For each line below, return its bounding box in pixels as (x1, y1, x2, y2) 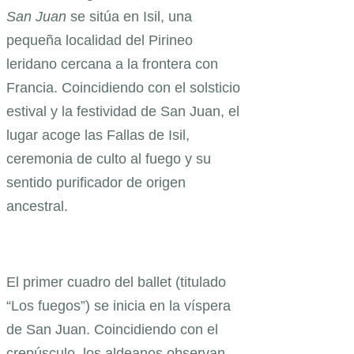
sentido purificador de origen (6, 175, 186, 191)
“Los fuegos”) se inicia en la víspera (6, 298, 231, 314)
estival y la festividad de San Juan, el (6, 104, 239, 120)
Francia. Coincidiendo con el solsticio (6, 80, 240, 96)
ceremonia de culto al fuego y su (6, 151, 211, 168)
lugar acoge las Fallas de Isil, (6, 127, 190, 144)
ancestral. (6, 198, 68, 215)
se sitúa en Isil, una (70, 9, 192, 25)
